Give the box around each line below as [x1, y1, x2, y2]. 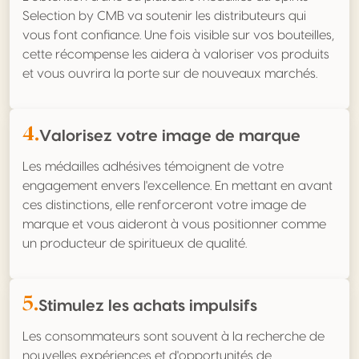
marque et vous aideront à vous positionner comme [22, 218, 326, 232]
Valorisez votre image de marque [39, 128, 301, 145]
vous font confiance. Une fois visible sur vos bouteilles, [22, 29, 334, 42]
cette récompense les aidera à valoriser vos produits [22, 48, 329, 62]
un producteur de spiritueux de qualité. [22, 237, 247, 251]
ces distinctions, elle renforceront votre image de [22, 199, 306, 212]
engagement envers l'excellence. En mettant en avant [22, 179, 333, 193]
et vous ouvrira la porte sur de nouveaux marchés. [22, 67, 317, 81]
